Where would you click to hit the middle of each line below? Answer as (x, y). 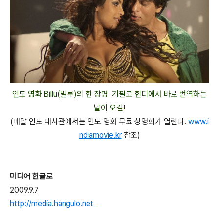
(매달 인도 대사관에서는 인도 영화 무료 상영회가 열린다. (98, 121)
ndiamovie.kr (100, 135)
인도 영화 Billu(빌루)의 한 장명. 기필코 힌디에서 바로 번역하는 (109, 94)
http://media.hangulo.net (53, 203)
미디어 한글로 (31, 176)
